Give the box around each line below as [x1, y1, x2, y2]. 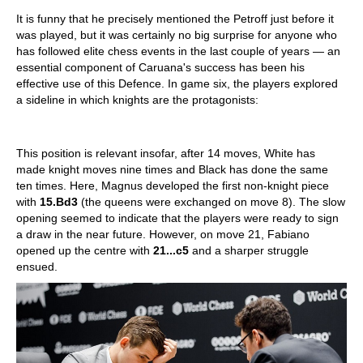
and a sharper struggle [189, 243, 309, 257]
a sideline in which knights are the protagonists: [16, 92, 258, 106]
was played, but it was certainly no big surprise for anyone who [16, 28, 337, 41]
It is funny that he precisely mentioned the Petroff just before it [16, 11, 334, 25]
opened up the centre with [16, 243, 153, 257]
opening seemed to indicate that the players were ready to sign [16, 211, 339, 224]
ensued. [16, 259, 58, 273]
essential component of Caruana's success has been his [16, 60, 305, 74]
